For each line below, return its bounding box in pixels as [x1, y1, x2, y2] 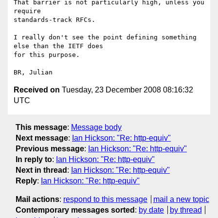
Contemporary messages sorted [16, 205, 135, 214]
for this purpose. [14, 51, 80, 59]
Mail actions [16, 195, 59, 203]
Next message [16, 133, 68, 142]
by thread [169, 205, 202, 214]
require [14, 7, 45, 15]
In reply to [16, 155, 52, 163]
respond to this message [63, 195, 147, 203]
